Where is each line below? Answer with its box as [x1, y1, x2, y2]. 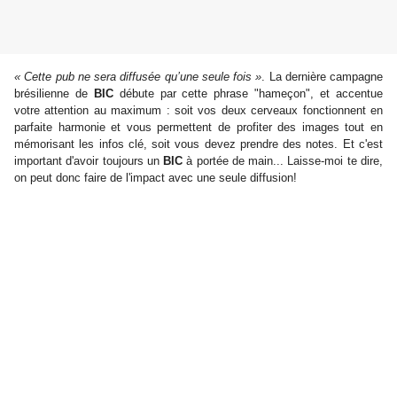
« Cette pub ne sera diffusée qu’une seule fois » [14, 70, 262, 84]
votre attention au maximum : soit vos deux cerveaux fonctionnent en [14, 104, 383, 118]
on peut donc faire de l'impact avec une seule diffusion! [14, 171, 297, 185]
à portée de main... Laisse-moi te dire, [183, 154, 384, 168]
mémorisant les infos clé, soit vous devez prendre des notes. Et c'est [14, 137, 383, 152]
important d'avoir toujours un [14, 154, 164, 168]
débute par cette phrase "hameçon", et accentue [113, 87, 384, 101]
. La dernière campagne [261, 70, 383, 84]
